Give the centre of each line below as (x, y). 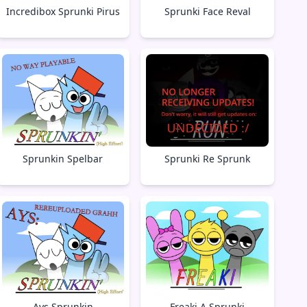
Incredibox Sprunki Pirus (63, 11)
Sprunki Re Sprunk (208, 159)
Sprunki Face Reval (207, 11)
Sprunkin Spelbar (63, 159)
